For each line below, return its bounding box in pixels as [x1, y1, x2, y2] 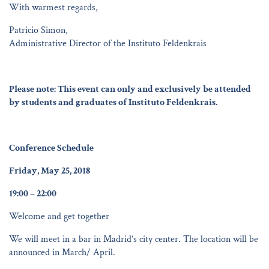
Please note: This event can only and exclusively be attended [9, 82, 251, 95]
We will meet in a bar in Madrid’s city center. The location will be [9, 232, 258, 246]
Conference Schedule [9, 141, 94, 154]
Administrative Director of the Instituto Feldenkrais [9, 37, 207, 50]
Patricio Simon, [9, 23, 68, 37]
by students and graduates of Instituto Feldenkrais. [9, 95, 217, 109]
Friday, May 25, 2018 [9, 164, 90, 177]
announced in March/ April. [9, 246, 115, 259]
